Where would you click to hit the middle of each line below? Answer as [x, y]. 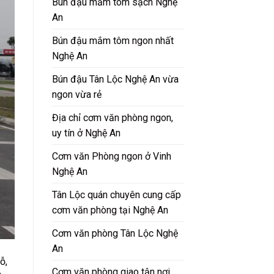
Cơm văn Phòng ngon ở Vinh [111, 157]
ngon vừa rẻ [76, 95]
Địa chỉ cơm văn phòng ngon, [112, 118]
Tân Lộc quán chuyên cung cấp [116, 195]
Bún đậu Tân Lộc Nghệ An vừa [115, 80]
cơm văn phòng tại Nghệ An [110, 210]
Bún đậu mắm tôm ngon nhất [113, 41]
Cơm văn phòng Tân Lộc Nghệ [115, 234]
